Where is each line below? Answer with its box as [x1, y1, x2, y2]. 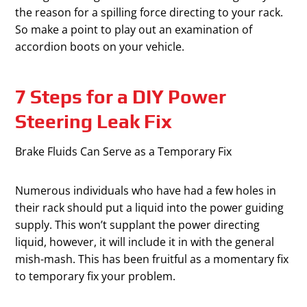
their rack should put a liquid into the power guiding [15, 200, 284, 216]
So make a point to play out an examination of [15, 22, 253, 38]
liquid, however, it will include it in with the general [15, 234, 275, 250]
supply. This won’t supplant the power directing [15, 217, 260, 233]
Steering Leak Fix [15, 110, 173, 133]
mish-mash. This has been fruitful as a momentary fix [15, 251, 289, 267]
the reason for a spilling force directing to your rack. [15, 5, 284, 21]
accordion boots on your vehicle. [15, 39, 185, 55]
